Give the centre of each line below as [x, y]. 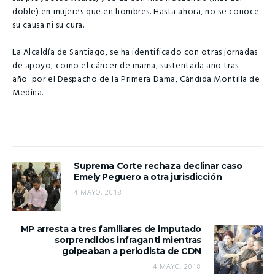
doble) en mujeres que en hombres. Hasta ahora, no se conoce [136, 12]
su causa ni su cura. [48, 25]
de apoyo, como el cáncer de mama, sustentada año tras [126, 66]
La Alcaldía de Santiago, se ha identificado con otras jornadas [135, 53]
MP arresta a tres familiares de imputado [111, 229]
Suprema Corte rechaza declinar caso [158, 165]
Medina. [28, 93]
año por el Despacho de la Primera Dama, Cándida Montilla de [136, 80]
